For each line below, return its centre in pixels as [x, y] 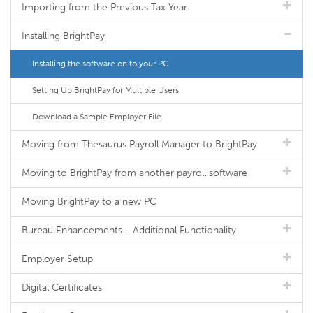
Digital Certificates [62, 287]
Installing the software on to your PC [101, 64]
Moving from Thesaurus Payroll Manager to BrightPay [139, 144]
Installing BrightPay [63, 36]
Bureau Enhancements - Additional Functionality [129, 230]
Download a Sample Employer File [97, 117]
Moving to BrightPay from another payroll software [134, 173]
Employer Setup [57, 259]
